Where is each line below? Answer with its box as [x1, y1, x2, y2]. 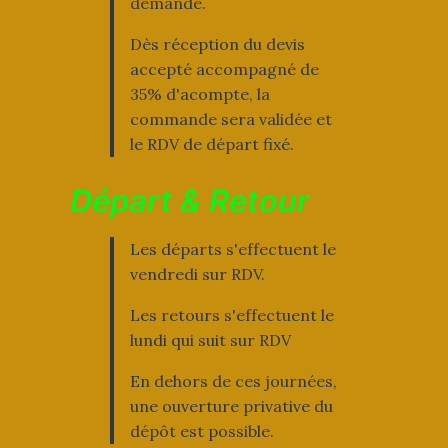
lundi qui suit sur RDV [129, 330, 291, 351]
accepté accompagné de [129, 59, 319, 80]
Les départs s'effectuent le [129, 239, 336, 260]
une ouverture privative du [129, 396, 333, 417]
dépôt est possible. [129, 421, 274, 442]
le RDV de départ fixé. [129, 134, 294, 155]
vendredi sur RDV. [129, 264, 265, 285]
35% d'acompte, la [129, 84, 270, 105]
